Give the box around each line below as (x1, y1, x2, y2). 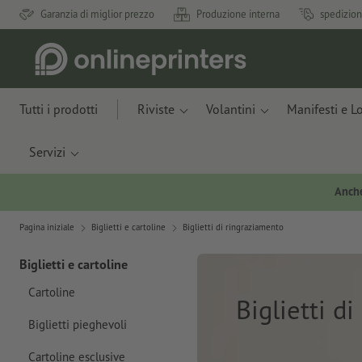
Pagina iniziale (19, 221, 74, 234)
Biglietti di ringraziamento (183, 221, 284, 234)
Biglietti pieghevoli (27, 316, 127, 332)
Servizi (29, 144, 65, 160)
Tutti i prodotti (19, 101, 98, 117)
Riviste (137, 101, 175, 117)
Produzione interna (196, 7, 280, 21)
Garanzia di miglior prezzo (40, 7, 154, 21)
